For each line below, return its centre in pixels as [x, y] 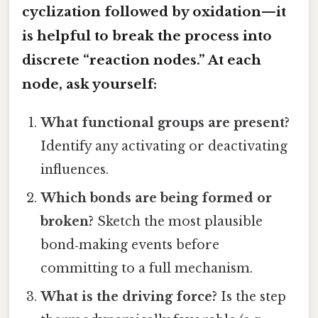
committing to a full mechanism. [147, 269]
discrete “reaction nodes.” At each [142, 60]
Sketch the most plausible [179, 222]
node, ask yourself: [89, 84]
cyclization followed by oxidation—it [154, 12]
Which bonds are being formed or [157, 198]
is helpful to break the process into [147, 36]
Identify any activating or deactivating [164, 147]
